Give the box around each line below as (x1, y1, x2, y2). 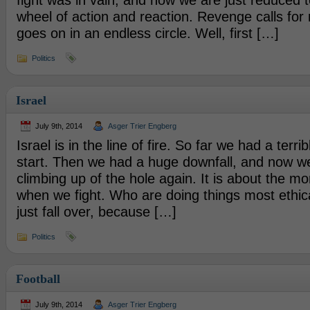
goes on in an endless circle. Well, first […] (16, 26, 279, 41)
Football (15, 272, 60, 286)
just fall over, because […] (16, 204, 176, 219)
